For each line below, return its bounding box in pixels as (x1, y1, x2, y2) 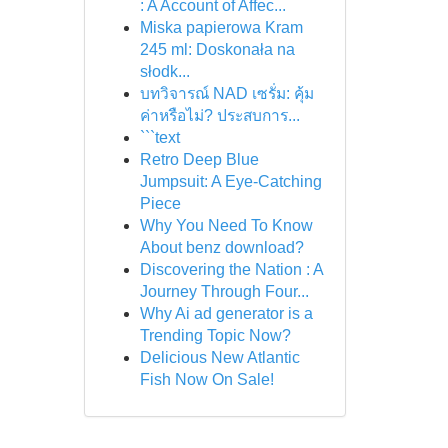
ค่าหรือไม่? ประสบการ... (139, 107, 300, 124)
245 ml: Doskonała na (139, 41, 295, 58)
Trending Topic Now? (139, 327, 291, 344)
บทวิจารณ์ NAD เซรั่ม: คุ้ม (139, 85, 314, 102)
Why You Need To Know (139, 217, 313, 234)
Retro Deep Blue (139, 151, 259, 168)
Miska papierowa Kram (139, 19, 303, 36)
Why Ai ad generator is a (139, 305, 313, 322)
